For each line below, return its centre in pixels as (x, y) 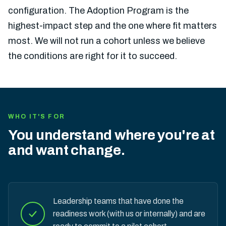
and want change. (67, 150)
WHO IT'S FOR (37, 117)
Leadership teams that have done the (118, 201)
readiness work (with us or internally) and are (129, 214)
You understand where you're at (111, 135)
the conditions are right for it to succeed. (93, 56)
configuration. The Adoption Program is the (98, 11)
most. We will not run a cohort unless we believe (106, 41)
